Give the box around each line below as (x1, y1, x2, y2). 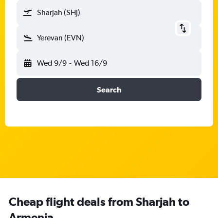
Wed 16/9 (73, 58, 107, 68)
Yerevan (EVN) (37, 33, 84, 42)
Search (97, 85, 121, 94)
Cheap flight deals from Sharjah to (9, 195, 189, 208)
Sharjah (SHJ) (37, 8, 80, 17)
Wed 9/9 (37, 58, 67, 68)
